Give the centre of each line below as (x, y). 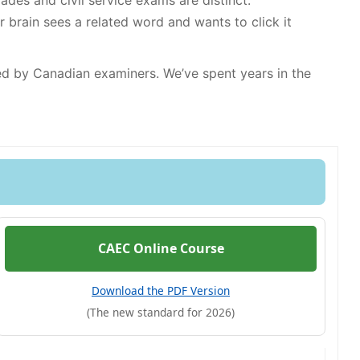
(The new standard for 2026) (161, 312)
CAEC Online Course (161, 248)
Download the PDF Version (161, 290)
